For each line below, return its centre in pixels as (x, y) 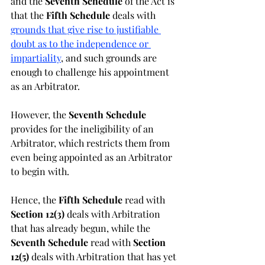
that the (28, 15)
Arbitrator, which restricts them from (91, 143)
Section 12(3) (39, 214)
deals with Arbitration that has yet (105, 256)
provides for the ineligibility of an (83, 129)
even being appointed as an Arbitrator (93, 157)
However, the (40, 114)
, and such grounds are (110, 58)
